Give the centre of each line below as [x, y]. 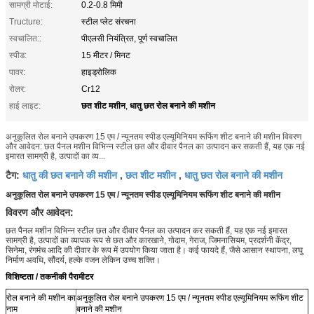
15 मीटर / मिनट [106, 55]
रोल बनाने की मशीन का [41, 298]
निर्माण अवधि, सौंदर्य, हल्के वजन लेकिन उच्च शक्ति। [83, 260]
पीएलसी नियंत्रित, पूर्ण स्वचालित [129, 38]
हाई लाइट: [25, 105]
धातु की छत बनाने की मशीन [70, 174]
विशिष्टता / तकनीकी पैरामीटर [49, 277]
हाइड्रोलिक [99, 72]
